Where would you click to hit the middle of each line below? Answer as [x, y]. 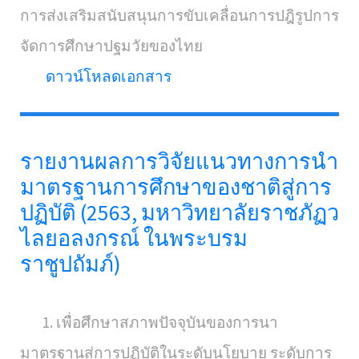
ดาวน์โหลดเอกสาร [109, 76]
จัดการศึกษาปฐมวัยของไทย [111, 46]
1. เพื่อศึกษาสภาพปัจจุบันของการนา [149, 322]
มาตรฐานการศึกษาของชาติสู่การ [176, 187]
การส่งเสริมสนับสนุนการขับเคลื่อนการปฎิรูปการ [179, 15]
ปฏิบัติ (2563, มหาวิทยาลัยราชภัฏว [179, 212]
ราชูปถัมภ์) [71, 264]
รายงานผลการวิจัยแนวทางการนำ [179, 161]
